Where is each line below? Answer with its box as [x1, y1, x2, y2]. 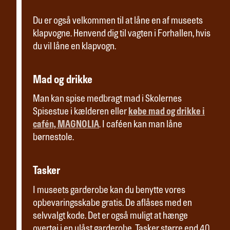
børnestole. [33, 133, 74, 143]
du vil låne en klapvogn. [33, 42, 116, 51]
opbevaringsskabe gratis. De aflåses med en [33, 199, 192, 208]
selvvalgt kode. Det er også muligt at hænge [33, 212, 188, 221]
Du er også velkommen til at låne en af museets [33, 16, 203, 26]
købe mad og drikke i [128, 108, 205, 117]
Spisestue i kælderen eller [33, 108, 128, 117]
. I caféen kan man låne [99, 121, 182, 130]
